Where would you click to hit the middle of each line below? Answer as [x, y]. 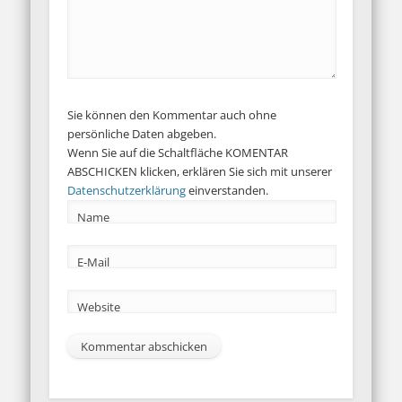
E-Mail [93, 262]
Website [98, 307]
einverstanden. [227, 191]
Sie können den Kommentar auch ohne [171, 115]
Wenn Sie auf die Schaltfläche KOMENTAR [177, 153]
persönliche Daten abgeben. [141, 134]
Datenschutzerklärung [126, 191]
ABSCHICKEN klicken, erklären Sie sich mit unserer [199, 172]
